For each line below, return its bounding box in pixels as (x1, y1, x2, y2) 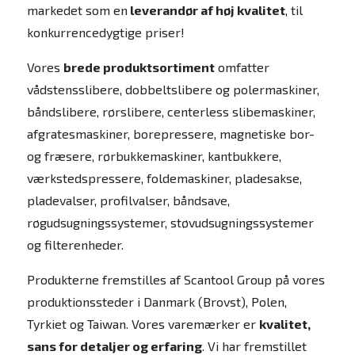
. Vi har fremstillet (201, 338, 307, 353)
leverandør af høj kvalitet (127, 2, 285, 17)
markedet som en (26, 2, 128, 17)
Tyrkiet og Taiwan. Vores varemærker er (26, 315, 259, 331)
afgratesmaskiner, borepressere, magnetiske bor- (26, 125, 315, 141)
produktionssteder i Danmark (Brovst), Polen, (26, 293, 287, 309)
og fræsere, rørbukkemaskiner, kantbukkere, (26, 147, 281, 163)
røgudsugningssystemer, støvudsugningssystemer (26, 214, 314, 230)
